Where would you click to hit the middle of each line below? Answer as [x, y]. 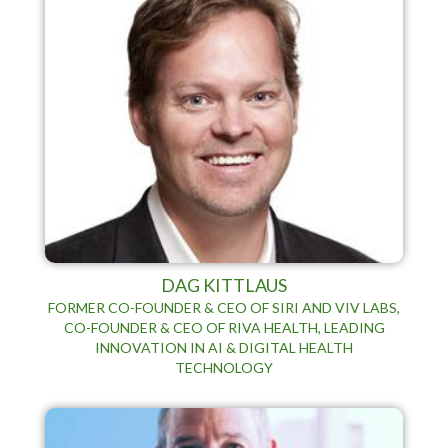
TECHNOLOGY [224, 367]
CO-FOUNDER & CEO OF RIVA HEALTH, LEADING [224, 327]
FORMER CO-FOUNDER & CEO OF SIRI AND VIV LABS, [224, 307]
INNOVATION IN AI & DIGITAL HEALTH [224, 347]
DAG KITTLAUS [224, 284]
